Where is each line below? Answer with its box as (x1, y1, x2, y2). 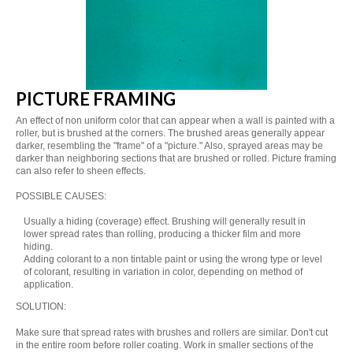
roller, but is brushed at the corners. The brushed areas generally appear (16, 128, 325, 139)
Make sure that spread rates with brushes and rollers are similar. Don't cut (16, 326, 328, 338)
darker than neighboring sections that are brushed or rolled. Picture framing (16, 153, 336, 164)
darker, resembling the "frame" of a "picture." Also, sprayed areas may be (16, 140, 323, 151)
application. (24, 279, 74, 291)
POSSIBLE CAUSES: (16, 191, 106, 203)
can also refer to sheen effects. (16, 165, 146, 176)
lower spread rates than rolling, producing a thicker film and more (24, 229, 302, 240)
